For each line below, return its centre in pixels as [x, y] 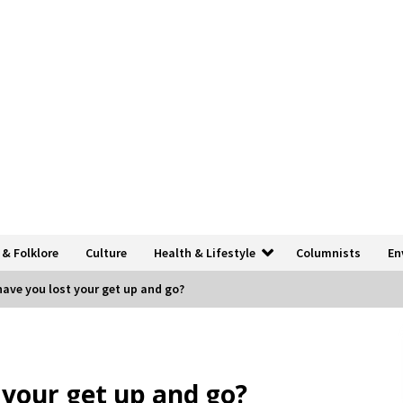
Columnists [328, 252]
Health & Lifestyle [205, 252]
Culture [106, 252]
